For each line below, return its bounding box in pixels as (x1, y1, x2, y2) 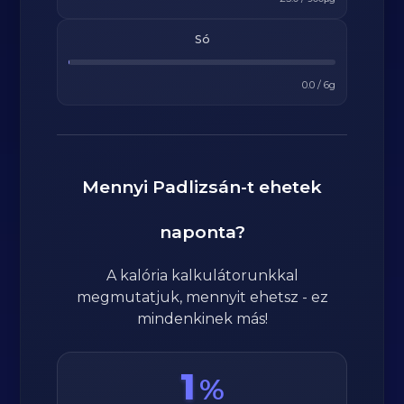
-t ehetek (241, 176, 322, 197)
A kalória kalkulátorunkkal (106, 267, 298, 284)
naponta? (159, 221, 245, 243)
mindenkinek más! (136, 310, 268, 327)
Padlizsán (152, 176, 241, 197)
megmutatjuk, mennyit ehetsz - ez (76, 289, 328, 306)
